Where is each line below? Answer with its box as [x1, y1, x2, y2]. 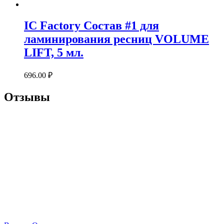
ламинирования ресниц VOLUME [24, 32, 209, 46]
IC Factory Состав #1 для [24, 19, 159, 32]
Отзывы [4, 90, 50, 104]
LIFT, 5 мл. [24, 46, 83, 59]
